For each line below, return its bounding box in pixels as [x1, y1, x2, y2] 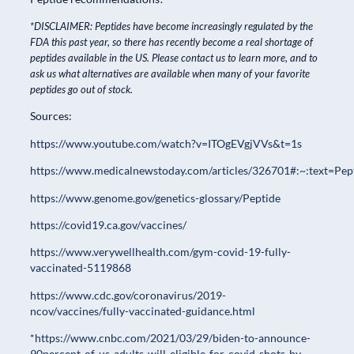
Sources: [30, 109, 72, 123]
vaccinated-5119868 [30, 261, 131, 275]
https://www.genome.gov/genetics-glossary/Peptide [30, 190, 281, 205]
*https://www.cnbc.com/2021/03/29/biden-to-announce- [30, 331, 311, 345]
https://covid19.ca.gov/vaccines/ [30, 218, 186, 232]
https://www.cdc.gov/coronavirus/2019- [30, 288, 226, 302]
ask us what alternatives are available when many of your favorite [30, 67, 310, 81]
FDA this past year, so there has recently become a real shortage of [30, 36, 313, 49]
